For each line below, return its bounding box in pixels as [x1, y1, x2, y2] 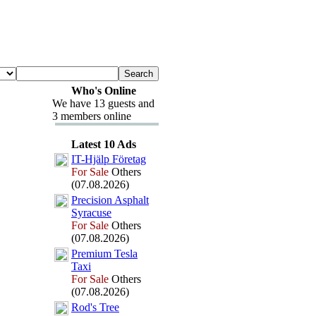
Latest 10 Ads [71, 138, 136, 150]
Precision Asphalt [71, 194, 149, 206]
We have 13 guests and [52, 97, 154, 109]
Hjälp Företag [85, 153, 146, 165]
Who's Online [71, 85, 136, 97]
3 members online [52, 110, 131, 122]
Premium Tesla [71, 248, 138, 260]
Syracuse [71, 207, 111, 219]
